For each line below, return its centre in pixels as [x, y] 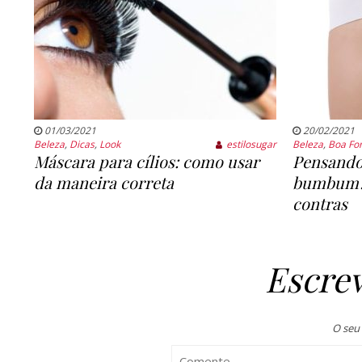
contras [320, 204]
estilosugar [252, 145]
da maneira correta [103, 183]
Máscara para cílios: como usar [146, 162]
